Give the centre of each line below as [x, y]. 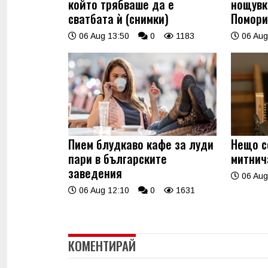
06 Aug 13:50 [103, 36]
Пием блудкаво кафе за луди [141, 144]
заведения [95, 173]
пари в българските [118, 159]
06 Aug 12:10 [103, 191]
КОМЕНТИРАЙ [102, 246]
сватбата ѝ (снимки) [118, 18]
